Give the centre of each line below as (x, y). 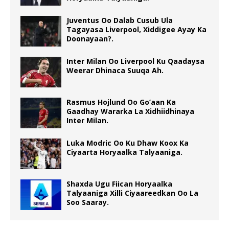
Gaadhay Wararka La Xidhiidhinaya (130, 111)
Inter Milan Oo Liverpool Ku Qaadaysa (135, 61)
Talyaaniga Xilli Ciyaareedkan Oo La (132, 193)
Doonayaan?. (90, 39)
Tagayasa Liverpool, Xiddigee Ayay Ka (136, 30)
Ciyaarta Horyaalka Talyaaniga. (124, 152)
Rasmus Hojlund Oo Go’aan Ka (121, 102)
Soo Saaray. (88, 202)
